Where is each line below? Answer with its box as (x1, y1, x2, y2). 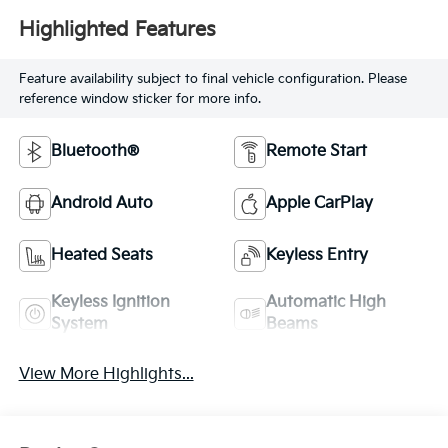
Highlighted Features (18, 17, 216, 42)
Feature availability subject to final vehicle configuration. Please (18, 70, 407, 87)
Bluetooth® (50, 142, 139, 162)
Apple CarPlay (266, 194, 373, 214)
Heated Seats (50, 246, 153, 266)
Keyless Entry (266, 246, 368, 266)
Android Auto (50, 194, 153, 214)
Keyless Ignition (50, 293, 170, 313)
